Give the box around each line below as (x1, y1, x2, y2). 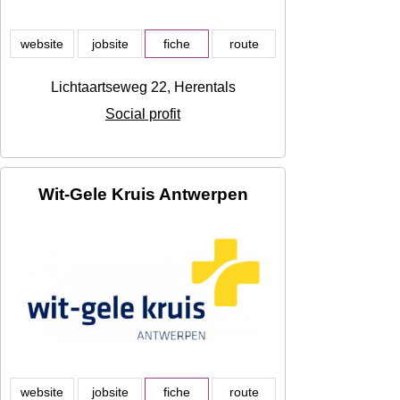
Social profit (105, 106, 180, 122)
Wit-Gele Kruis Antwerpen (37, 185, 248, 204)
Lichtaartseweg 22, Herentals (50, 79, 236, 96)
